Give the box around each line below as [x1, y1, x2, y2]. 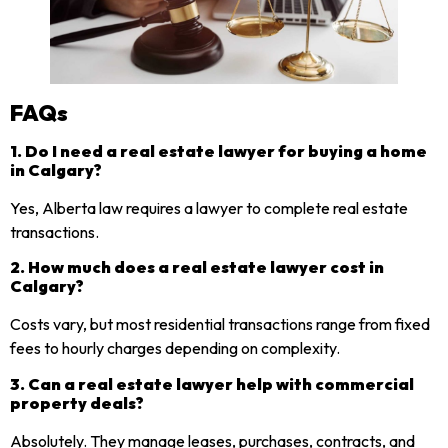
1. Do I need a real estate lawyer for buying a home [10, 140, 427, 161]
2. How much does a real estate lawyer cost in [10, 257, 384, 278]
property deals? [10, 392, 144, 413]
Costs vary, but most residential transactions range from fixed [10, 314, 430, 335]
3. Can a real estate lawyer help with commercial [10, 373, 414, 394]
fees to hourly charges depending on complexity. [10, 338, 340, 359]
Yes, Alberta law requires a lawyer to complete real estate [10, 197, 408, 218]
